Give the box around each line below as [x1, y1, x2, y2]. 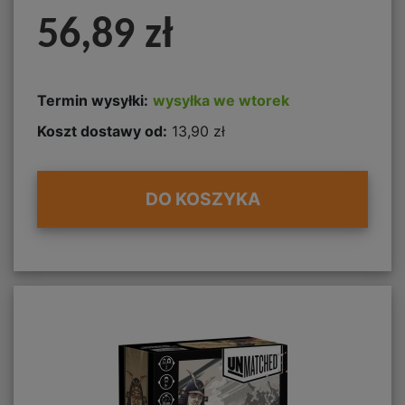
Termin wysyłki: [37, 91, 148, 110]
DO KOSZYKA [145, 188, 260, 211]
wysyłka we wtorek [153, 91, 289, 110]
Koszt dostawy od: [37, 121, 167, 140]
